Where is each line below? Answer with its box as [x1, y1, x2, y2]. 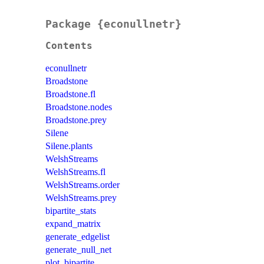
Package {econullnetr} [45, 18, 181, 31]
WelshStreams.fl [45, 167, 105, 177]
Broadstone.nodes [45, 102, 112, 113]
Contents [45, 41, 93, 52]
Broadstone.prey [45, 115, 107, 126]
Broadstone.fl [45, 89, 95, 100]
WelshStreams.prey [45, 193, 117, 203]
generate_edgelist [45, 232, 110, 242]
